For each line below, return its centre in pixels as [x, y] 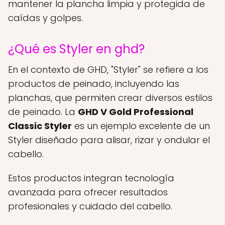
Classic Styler [40, 126]
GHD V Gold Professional [136, 112]
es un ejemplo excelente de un [141, 126]
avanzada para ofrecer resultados [88, 192]
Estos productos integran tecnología [91, 178]
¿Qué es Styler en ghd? [76, 49]
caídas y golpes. [45, 18]
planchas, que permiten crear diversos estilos [110, 98]
